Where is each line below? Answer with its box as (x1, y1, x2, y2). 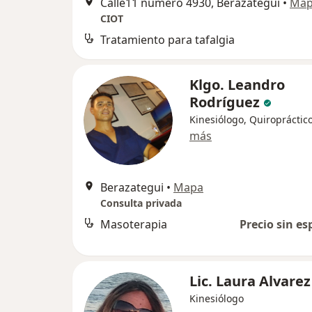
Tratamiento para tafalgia (100, 31, 235, 47)
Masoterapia (100, 216, 167, 232)
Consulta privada (100, 196, 182, 210)
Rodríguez (189, 92, 260, 111)
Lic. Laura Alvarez (189, 271, 311, 290)
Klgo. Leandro (189, 75, 285, 94)
